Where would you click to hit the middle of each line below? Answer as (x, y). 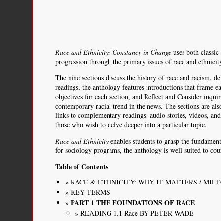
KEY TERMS (91, 192)
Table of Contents (82, 166)
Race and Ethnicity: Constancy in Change (113, 52)
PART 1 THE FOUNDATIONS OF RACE (133, 203)
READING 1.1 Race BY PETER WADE (137, 213)
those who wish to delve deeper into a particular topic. (131, 125)
